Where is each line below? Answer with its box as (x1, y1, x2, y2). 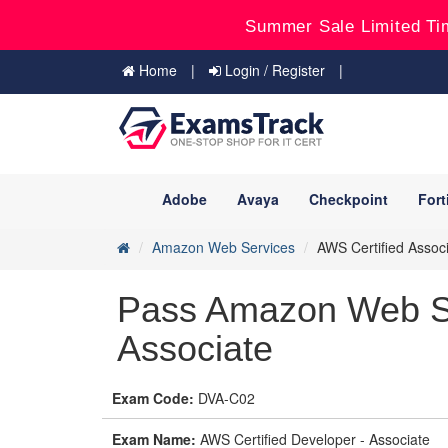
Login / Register (221, 60, 325, 80)
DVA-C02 (194, 388, 255, 408)
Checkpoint (309, 189, 388, 209)
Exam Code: (112, 388, 194, 408)
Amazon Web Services (152, 237, 295, 257)
